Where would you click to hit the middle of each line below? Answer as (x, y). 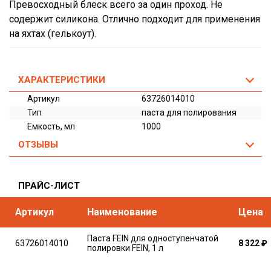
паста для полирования (189, 113)
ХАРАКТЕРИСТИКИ (62, 80)
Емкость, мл (51, 126)
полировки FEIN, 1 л (125, 248)
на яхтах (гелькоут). (53, 34)
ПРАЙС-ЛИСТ (49, 186)
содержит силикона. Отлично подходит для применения (135, 19)
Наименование (122, 212)
